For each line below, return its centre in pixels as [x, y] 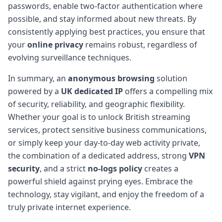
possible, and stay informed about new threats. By [102, 19]
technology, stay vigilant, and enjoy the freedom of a [106, 194]
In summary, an [38, 78]
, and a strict [64, 168]
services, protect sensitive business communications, [107, 130]
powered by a [34, 91]
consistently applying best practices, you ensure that [107, 31]
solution [171, 78]
